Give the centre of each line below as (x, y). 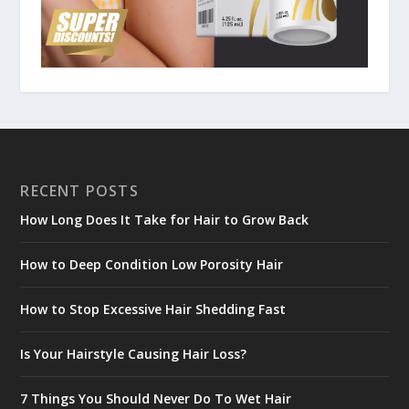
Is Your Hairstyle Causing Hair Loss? (134, 353)
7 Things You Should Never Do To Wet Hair (156, 398)
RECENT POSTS (79, 190)
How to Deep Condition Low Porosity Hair (152, 264)
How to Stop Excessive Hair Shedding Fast (153, 309)
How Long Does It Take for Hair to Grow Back (165, 219)
